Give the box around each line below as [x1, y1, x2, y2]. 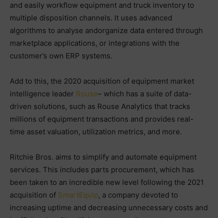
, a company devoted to [98, 190, 178, 200]
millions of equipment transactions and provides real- [10, 114, 194, 124]
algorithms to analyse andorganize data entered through [10, 25, 203, 35]
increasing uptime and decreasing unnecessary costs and [10, 202, 208, 212]
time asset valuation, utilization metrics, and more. [10, 127, 182, 136]
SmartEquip [58, 190, 98, 200]
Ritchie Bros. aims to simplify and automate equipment [10, 152, 197, 162]
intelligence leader [10, 89, 76, 98]
